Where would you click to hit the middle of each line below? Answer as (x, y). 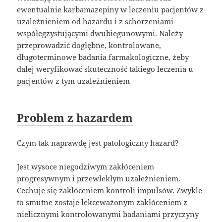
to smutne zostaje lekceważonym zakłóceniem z (102, 202)
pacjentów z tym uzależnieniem (74, 81)
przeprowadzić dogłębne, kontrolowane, (89, 45)
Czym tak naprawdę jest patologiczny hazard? (98, 143)
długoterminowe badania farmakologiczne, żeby (103, 57)
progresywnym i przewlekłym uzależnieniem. (99, 179)
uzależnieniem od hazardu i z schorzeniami (95, 22)
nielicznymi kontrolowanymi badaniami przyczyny (108, 214)
